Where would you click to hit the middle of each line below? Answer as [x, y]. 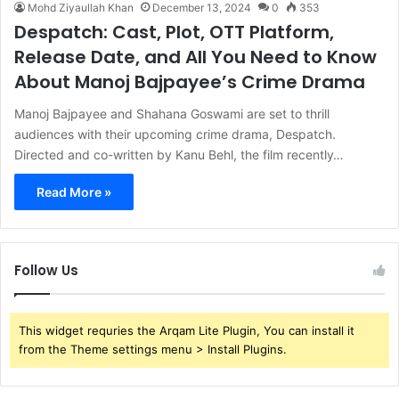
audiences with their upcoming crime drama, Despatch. [175, 134]
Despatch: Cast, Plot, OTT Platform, [174, 32]
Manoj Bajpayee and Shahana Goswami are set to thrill [172, 113]
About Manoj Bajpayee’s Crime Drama [190, 81]
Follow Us [46, 270]
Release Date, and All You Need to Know [195, 57]
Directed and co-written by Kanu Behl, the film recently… [179, 154]
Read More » [74, 191]
